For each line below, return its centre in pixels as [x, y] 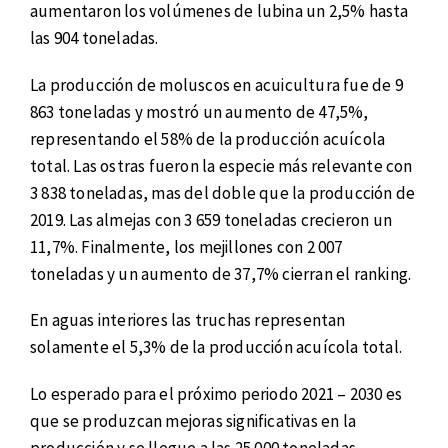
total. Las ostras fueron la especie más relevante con [221, 165]
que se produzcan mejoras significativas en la [193, 420]
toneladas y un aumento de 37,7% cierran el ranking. [221, 273]
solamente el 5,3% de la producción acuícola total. [216, 347]
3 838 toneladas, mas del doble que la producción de [223, 192]
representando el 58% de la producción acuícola [208, 138]
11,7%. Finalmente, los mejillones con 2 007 [186, 246]
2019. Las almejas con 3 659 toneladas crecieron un [211, 219]
